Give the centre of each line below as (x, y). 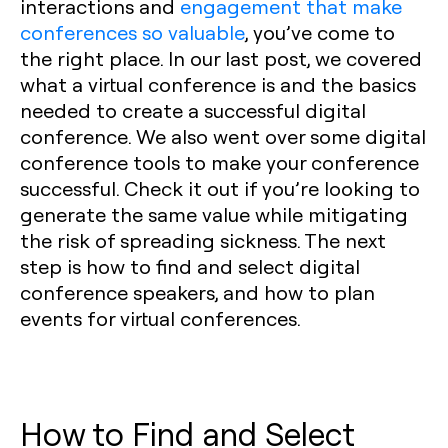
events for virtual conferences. (160, 318)
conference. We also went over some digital (223, 136)
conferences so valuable (132, 32)
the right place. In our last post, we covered (221, 58)
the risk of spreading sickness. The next (203, 240)
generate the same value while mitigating (214, 214)
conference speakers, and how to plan (197, 292)
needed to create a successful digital (193, 110)
